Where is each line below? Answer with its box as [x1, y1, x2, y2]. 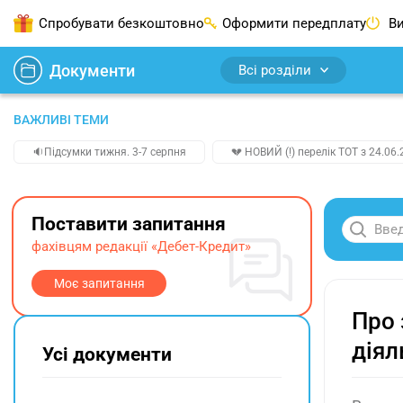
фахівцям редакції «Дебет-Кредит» [31, 238, 251, 255]
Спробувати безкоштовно [39, 15, 204, 31]
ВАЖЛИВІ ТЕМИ [13, 112, 109, 127]
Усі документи [42, 344, 172, 365]
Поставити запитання [31, 213, 226, 235]
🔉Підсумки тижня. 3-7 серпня [32, 146, 186, 158]
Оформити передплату [222, 15, 366, 31]
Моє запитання [53, 276, 145, 291]
